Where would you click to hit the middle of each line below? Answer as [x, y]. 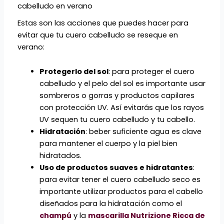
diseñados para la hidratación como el [110, 204]
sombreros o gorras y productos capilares [117, 96]
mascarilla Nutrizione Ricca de [146, 216]
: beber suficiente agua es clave [143, 132]
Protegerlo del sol [74, 72]
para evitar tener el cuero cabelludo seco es [120, 180]
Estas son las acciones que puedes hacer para [103, 23]
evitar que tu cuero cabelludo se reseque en [98, 35]
